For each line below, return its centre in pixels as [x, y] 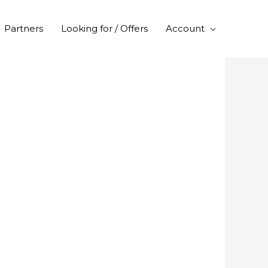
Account [185, 28]
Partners [24, 28]
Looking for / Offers [104, 28]
